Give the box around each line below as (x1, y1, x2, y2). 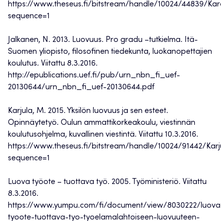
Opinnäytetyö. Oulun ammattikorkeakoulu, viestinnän (8, 119, 195, 127)
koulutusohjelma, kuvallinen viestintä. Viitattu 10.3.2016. (8, 131, 198, 139)
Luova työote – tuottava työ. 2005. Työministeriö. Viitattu (8, 178, 207, 186)
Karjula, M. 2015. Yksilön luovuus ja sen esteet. (8, 107, 168, 115)
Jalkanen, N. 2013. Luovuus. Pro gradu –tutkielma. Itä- (8, 36, 198, 44)
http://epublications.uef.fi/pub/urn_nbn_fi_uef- (8, 72, 180, 80)
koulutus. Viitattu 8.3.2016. (8, 60, 98, 68)
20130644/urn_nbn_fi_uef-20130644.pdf (8, 83, 154, 92)
